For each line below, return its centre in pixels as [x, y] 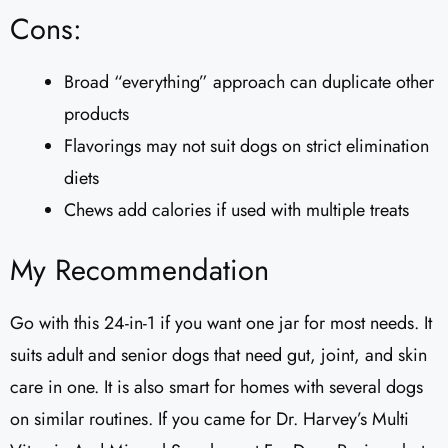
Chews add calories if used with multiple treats [236, 210]
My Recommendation [139, 270]
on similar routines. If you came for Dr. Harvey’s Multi [209, 419]
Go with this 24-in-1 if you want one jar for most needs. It [221, 323]
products [96, 114]
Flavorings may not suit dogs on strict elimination [246, 146]
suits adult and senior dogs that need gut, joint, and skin [218, 355]
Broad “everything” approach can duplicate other [249, 82]
